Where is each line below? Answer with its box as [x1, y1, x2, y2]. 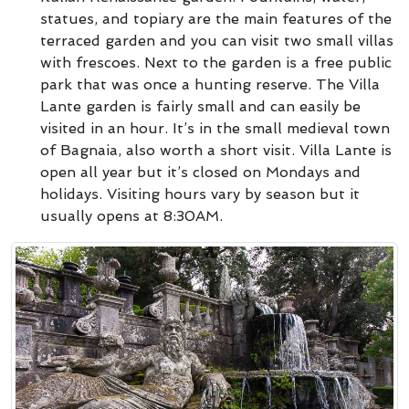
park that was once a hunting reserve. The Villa [40, 76, 380, 94]
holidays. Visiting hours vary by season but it [40, 185, 360, 204]
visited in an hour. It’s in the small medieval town [40, 120, 390, 138]
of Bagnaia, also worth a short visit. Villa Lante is [40, 142, 392, 160]
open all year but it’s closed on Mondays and [40, 163, 361, 182]
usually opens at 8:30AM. [40, 207, 223, 225]
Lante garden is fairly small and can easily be [40, 98, 361, 116]
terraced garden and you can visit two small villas [40, 32, 393, 50]
